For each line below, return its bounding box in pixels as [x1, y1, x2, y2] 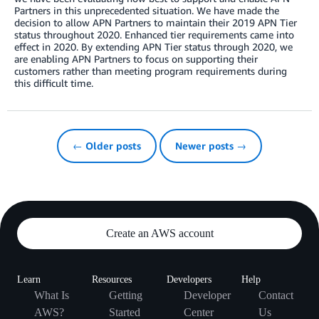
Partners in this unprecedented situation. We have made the [14, 4, 279, 16]
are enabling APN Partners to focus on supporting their [14, 52, 258, 65]
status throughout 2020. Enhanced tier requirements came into [14, 28, 294, 41]
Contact [258, 288, 293, 301]
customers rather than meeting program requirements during [14, 64, 287, 77]
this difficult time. [14, 76, 93, 89]
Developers [167, 273, 211, 285]
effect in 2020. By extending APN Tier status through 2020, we [14, 40, 293, 53]
